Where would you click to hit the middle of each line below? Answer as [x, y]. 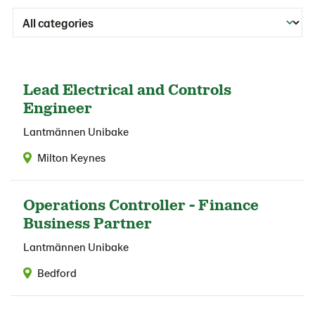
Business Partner [88, 223]
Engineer [58, 107]
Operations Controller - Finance [141, 204]
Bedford [57, 273]
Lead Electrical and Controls [127, 89]
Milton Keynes [71, 157]
